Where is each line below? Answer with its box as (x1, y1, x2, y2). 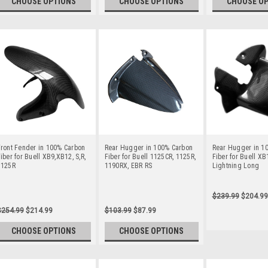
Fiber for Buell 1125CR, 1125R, (104, 152, 196, 161)
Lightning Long (212, 161, 259, 170)
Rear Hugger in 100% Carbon (104, 143, 193, 152)
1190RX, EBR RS (104, 161, 152, 170)
